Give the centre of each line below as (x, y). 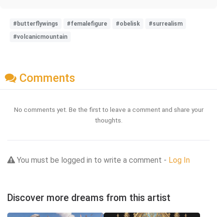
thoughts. (108, 120)
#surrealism (166, 23)
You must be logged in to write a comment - (92, 160)
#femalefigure (87, 23)
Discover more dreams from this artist (89, 198)
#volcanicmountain (40, 37)
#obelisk (128, 23)
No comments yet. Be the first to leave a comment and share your (108, 109)
